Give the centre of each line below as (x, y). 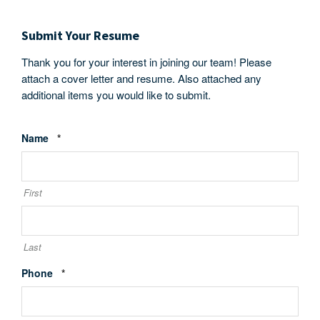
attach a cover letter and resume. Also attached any (141, 78)
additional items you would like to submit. (116, 95)
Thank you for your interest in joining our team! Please (146, 62)
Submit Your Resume (80, 35)
